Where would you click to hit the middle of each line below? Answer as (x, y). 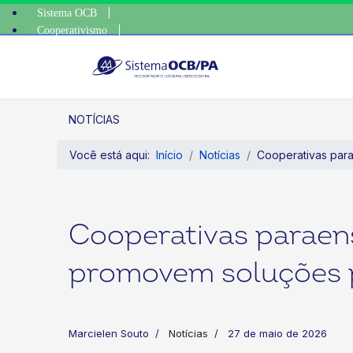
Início (169, 155)
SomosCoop (64, 48)
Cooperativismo (72, 30)
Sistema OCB (67, 13)
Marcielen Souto (109, 333)
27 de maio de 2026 (277, 333)
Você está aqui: (113, 155)
